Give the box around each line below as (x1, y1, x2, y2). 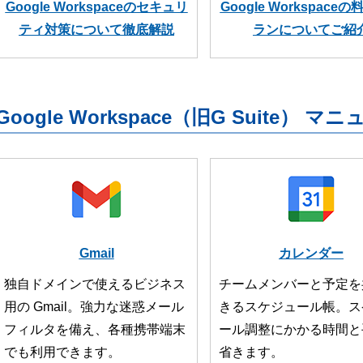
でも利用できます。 (4, 345, 121, 359)
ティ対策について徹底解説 (19, 23, 174, 36)
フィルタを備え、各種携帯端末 (4, 322, 186, 336)
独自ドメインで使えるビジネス (4, 277, 186, 291)
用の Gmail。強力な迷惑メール (4, 300, 184, 314)
